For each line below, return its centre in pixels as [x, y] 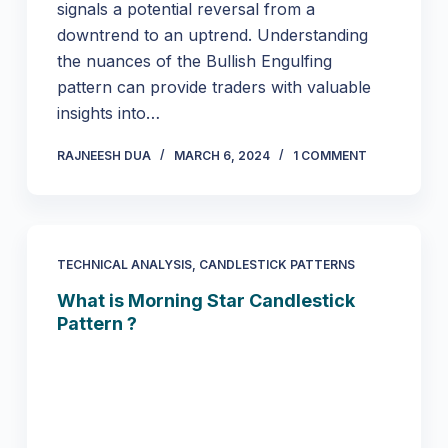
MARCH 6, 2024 [221, 156]
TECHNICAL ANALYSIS [124, 265]
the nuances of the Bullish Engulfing [194, 61]
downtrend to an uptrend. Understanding [212, 35]
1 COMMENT [329, 156]
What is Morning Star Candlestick [205, 301]
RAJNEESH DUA [103, 156]
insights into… [108, 113]
